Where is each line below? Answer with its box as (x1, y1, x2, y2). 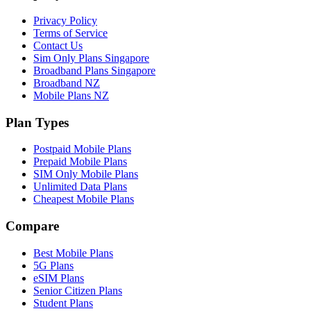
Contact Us (33, 39, 83, 51)
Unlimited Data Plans (33, 180, 127, 193)
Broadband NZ (33, 76, 100, 89)
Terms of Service (33, 26, 108, 39)
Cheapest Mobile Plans (33, 193, 134, 205)
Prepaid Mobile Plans (33, 155, 127, 168)
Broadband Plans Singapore (33, 64, 155, 76)
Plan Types (6, 115, 69, 130)
